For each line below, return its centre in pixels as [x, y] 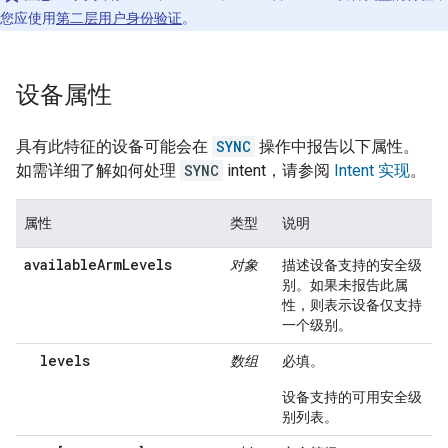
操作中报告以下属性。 [337, 146]
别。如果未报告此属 [345, 285]
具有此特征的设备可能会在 [114, 146]
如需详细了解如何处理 [98, 170]
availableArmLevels [98, 264]
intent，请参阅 [278, 170]
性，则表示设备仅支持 [352, 305]
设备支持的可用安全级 [352, 397]
